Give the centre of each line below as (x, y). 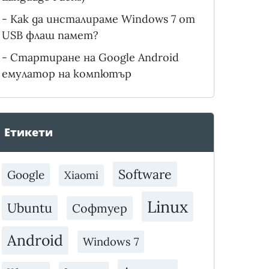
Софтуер (99, 208)
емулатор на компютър (66, 74)
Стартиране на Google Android (94, 58)
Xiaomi (81, 175)
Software (145, 174)
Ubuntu (29, 208)
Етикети (28, 132)
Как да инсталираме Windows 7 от (102, 19)
